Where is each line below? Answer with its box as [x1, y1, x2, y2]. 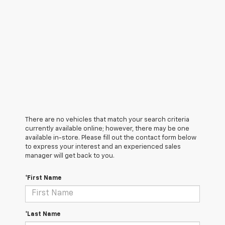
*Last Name [25, 211, 60, 217]
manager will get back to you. [25, 152, 115, 159]
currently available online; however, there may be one [25, 125, 189, 132]
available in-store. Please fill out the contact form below [25, 134, 196, 141]
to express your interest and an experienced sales [25, 143, 181, 150]
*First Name [25, 175, 61, 181]
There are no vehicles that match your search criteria [25, 116, 189, 123]
